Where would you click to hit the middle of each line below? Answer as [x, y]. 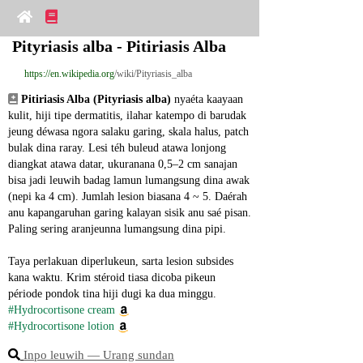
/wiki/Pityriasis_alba [153, 74]
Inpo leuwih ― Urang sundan [99, 355]
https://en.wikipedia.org [69, 74]
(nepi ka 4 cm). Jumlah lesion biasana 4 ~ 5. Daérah [128, 196]
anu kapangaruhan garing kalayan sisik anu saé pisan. [130, 213]
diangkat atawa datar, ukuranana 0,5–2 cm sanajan [123, 164]
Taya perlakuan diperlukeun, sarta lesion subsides [121, 261]
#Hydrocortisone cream [62, 310]
